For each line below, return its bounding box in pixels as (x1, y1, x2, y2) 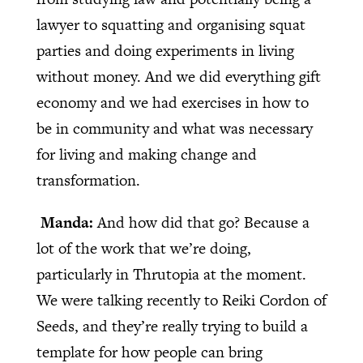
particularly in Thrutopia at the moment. (36, 263, 306, 286)
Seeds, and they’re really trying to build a (36, 315, 308, 338)
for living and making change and (36, 143, 257, 166)
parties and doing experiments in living (36, 40, 294, 62)
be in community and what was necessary (36, 117, 313, 140)
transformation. (36, 169, 140, 192)
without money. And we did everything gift (36, 66, 321, 88)
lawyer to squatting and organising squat (36, 14, 305, 36)
